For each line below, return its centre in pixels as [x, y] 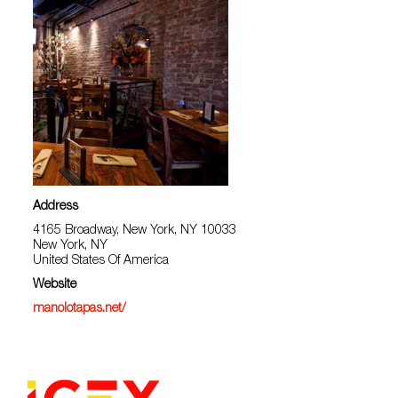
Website [55, 285]
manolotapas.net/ [80, 309]
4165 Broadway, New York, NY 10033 [135, 231]
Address [56, 207]
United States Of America [101, 261]
